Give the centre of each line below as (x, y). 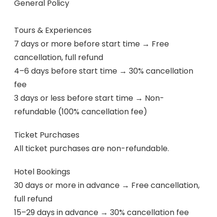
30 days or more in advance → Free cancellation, (107, 185)
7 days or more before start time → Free (92, 44)
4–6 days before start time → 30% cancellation (104, 71)
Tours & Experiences (53, 30)
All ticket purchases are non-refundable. (92, 148)
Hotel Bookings (42, 172)
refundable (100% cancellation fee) (81, 112)
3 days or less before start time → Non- (89, 98)
